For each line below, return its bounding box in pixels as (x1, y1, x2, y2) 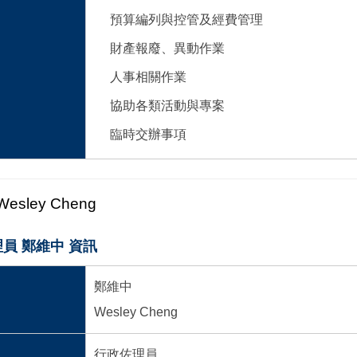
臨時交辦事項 (109, 127, 186, 141)
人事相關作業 (109, 69, 186, 84)
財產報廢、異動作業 (109, 41, 225, 55)
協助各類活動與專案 (109, 98, 225, 112)
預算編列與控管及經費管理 (109, 12, 263, 26)
